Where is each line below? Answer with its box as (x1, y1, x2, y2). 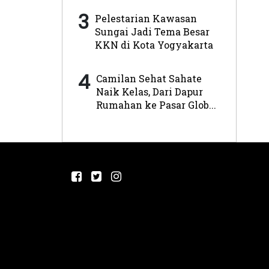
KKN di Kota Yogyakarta (95, 38, 213, 51)
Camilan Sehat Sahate (96, 71, 202, 85)
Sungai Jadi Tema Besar (95, 25, 210, 38)
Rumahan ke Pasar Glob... (96, 98, 216, 111)
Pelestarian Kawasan (95, 11, 197, 25)
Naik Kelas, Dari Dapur (96, 85, 203, 98)
